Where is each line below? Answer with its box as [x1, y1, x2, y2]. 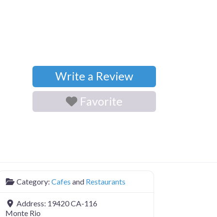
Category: [16, 176, 51, 186]
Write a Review [55, 69, 133, 83]
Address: [16, 198, 47, 208]
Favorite [80, 94, 123, 108]
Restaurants [86, 176, 125, 186]
